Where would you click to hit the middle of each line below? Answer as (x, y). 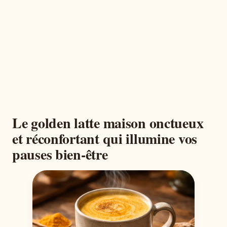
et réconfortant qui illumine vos (105, 139)
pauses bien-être (60, 154)
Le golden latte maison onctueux (108, 123)
